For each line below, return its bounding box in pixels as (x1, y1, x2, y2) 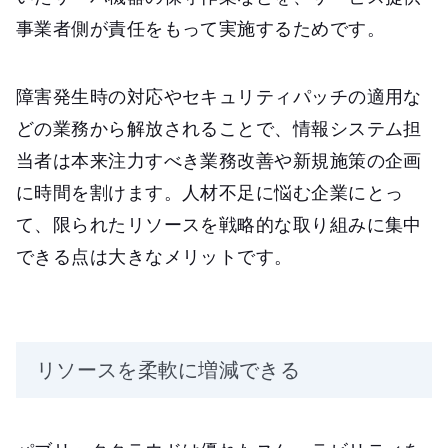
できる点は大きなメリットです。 (16, 244, 293, 269)
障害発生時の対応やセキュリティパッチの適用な (16, 84, 422, 109)
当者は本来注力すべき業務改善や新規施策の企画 (16, 148, 422, 173)
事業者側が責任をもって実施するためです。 (16, 16, 385, 41)
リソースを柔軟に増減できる (36, 356, 300, 384)
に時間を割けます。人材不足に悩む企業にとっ (16, 180, 404, 205)
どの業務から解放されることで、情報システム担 (16, 116, 422, 141)
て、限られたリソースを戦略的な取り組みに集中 (16, 212, 422, 237)
